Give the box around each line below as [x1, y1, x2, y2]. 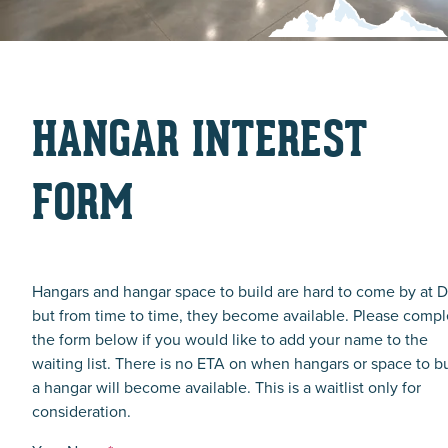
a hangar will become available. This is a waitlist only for [32, 376, 421, 399]
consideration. [32, 400, 131, 423]
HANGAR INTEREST [32, 120, 368, 169]
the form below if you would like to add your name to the [32, 328, 428, 351]
